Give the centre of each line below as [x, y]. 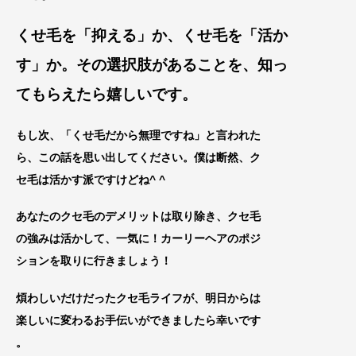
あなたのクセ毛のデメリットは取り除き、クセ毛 [138, 217]
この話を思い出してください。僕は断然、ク [149, 157]
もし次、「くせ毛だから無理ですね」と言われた [138, 135]
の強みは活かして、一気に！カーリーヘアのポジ [138, 239]
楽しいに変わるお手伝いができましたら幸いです [138, 321]
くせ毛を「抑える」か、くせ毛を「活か [152, 35]
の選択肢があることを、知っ [190, 64]
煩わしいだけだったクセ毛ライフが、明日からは [138, 298]
